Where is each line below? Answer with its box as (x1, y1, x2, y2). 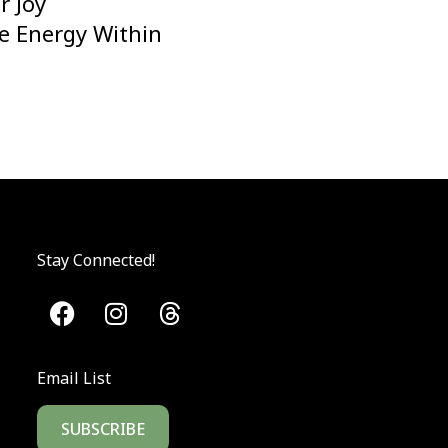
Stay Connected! (36, 249, 155, 271)
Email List (36, 366, 111, 389)
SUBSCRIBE (60, 417, 145, 440)
